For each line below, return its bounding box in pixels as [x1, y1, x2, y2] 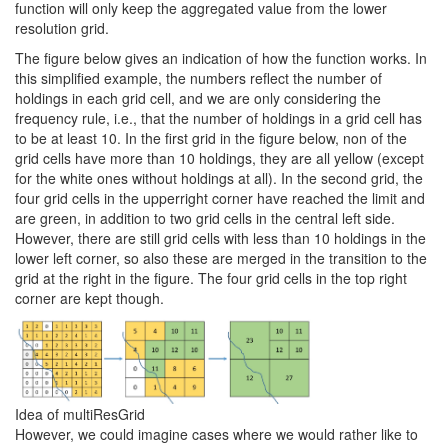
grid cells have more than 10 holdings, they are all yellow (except [15, 148, 424, 168]
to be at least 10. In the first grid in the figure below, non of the [15, 128, 407, 148]
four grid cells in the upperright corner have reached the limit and [15, 188, 425, 208]
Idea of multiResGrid [15, 404, 145, 425]
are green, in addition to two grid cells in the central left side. [15, 208, 395, 228]
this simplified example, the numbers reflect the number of [15, 68, 382, 88]
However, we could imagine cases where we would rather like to [15, 424, 418, 445]
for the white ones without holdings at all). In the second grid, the [15, 168, 423, 188]
